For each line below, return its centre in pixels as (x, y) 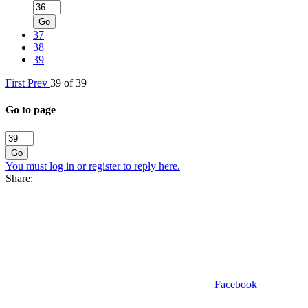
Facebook (236, 284)
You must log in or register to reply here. (93, 166)
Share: (19, 178)
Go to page (31, 110)
